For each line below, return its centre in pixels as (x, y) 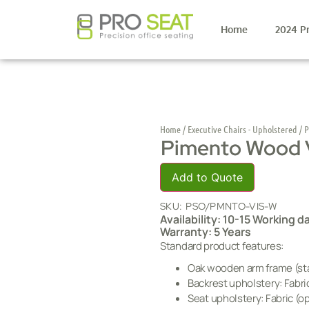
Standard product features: (222, 246)
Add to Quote (207, 177)
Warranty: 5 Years (206, 232)
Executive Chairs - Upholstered (242, 129)
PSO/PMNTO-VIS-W (231, 206)
